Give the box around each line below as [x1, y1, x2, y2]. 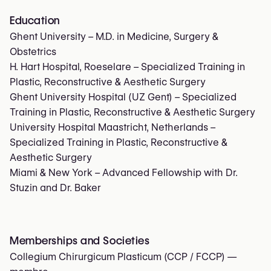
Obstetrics [10, 45, 56, 57]
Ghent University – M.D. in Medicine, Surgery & [10, 30, 218, 42]
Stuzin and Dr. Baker [10, 181, 101, 194]
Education [10, 13, 60, 27]
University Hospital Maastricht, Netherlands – [10, 121, 215, 133]
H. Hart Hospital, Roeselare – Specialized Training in [10, 60, 245, 73]
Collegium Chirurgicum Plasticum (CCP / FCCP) [10, 250, 225, 263]
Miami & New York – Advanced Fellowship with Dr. [10, 166, 238, 178]
